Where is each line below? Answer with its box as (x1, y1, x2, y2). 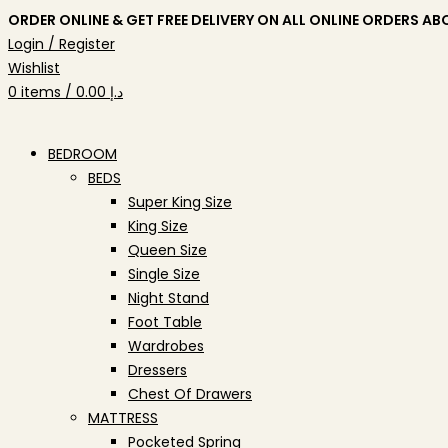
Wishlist (8, 58, 60, 78)
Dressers (128, 360, 187, 380)
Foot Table (128, 312, 202, 332)
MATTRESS (88, 408, 158, 428)
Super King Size (128, 192, 232, 212)
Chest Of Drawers (128, 384, 252, 404)
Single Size (128, 264, 200, 284)
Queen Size (128, 240, 207, 260)
